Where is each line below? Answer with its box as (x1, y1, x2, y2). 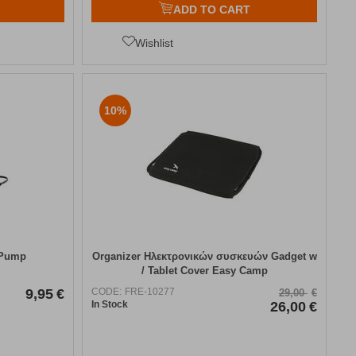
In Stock (91, 298, 129, 310)
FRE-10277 (125, 285, 176, 297)
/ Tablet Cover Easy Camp (141, 264, 268, 277)
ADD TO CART (172, 2, 250, 16)
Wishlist (135, 36, 174, 49)
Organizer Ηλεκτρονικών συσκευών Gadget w (91, 250, 317, 262)
